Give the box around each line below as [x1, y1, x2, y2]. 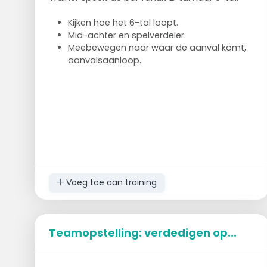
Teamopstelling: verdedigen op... [48, 225, 237, 240]
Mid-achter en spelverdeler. [67, 29, 186, 41]
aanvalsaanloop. [67, 54, 141, 66]
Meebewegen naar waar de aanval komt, [67, 41, 246, 54]
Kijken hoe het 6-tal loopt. [67, 16, 178, 29]
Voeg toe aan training [64, 176, 157, 189]
